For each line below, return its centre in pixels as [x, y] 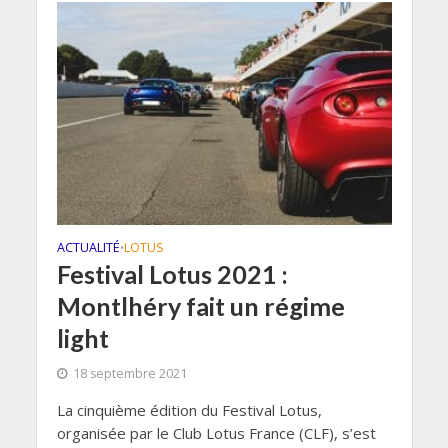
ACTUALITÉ [88, 247]
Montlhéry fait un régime [200, 305]
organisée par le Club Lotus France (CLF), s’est [216, 432]
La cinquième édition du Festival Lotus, [189, 409]
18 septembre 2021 [129, 373]
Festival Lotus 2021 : [172, 273]
